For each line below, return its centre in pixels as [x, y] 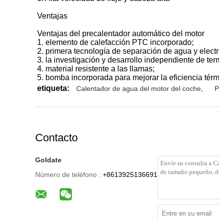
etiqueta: [53, 88]
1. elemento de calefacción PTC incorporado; [115, 42]
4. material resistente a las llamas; [96, 69]
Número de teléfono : [68, 175]
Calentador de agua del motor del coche [139, 88]
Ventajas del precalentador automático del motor [121, 33]
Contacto [56, 138]
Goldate [48, 160]
